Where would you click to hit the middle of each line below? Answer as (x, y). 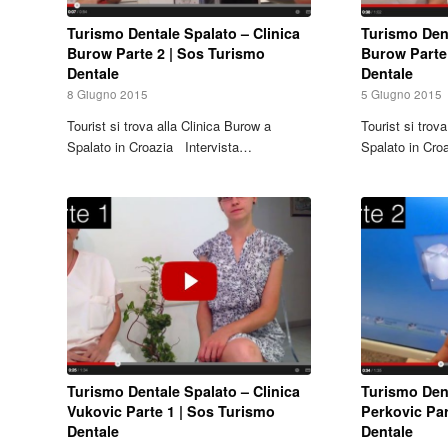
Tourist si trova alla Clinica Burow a (169, 125)
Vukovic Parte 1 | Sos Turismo (171, 410)
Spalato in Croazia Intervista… (159, 146)
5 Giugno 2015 (402, 93)
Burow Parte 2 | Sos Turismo (166, 52)
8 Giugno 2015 (107, 93)
